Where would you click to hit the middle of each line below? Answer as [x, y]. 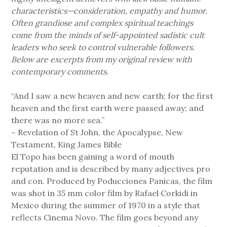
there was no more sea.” [58, 120]
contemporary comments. [60, 72]
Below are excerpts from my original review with [102, 60]
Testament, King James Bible [67, 145]
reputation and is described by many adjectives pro [111, 169]
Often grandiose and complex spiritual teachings [102, 23]
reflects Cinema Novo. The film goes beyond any [105, 218]
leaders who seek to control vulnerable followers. [103, 47]
